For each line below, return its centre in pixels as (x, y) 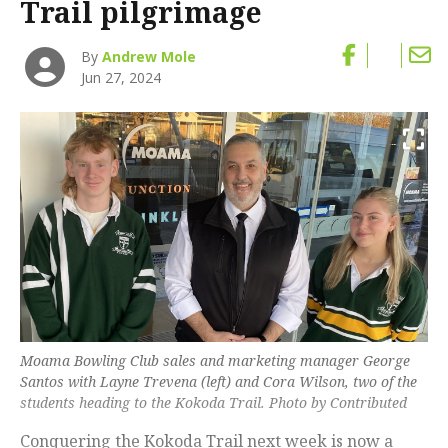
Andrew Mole (149, 57)
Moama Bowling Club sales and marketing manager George (215, 360)
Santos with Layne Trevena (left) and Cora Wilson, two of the (218, 381)
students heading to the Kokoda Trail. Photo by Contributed (213, 402)
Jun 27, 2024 (121, 78)
